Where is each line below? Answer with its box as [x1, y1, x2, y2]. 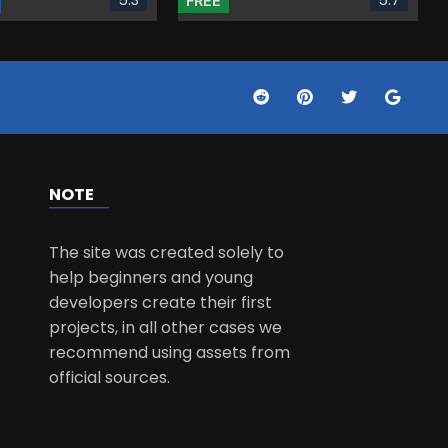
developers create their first [49, 290, 273, 314]
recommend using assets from [49, 340, 291, 364]
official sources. [49, 365, 171, 389]
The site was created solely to [49, 240, 285, 264]
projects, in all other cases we [49, 315, 283, 339]
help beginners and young [49, 265, 254, 289]
